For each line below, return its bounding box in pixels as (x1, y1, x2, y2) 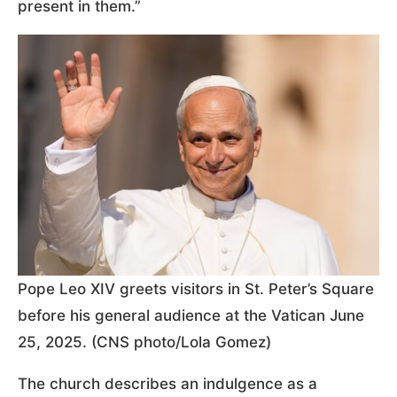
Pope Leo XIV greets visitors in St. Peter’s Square (18, 279, 374, 298)
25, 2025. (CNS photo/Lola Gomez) (18, 332, 271, 351)
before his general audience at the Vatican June (18, 306, 364, 324)
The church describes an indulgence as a (18, 374, 317, 393)
